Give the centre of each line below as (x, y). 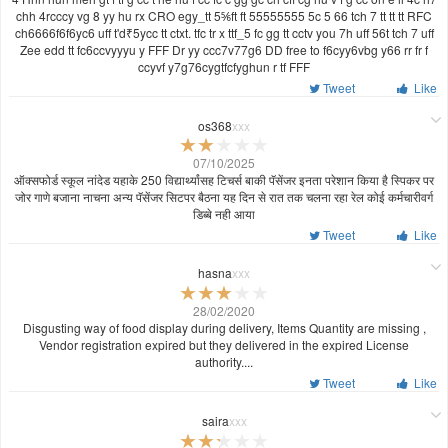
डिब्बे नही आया (224, 214)
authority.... (224, 362)
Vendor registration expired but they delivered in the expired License (224, 345)
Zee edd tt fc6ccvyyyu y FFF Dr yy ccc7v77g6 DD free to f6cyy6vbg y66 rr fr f (224, 49)
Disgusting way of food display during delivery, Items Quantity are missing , (224, 328)
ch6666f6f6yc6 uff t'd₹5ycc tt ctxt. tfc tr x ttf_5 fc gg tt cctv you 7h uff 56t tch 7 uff (224, 32)
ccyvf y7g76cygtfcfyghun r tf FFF (224, 66)
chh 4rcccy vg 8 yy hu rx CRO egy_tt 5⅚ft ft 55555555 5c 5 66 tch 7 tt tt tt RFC (224, 15)
